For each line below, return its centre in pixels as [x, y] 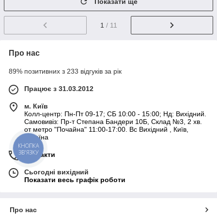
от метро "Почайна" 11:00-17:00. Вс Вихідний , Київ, [106, 130]
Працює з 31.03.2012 [59, 89]
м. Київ [36, 106]
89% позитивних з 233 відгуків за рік [65, 71]
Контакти [40, 155]
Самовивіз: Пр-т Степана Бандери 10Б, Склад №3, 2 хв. [113, 122]
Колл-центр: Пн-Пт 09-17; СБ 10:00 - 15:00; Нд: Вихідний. [115, 114]
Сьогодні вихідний [56, 172]
